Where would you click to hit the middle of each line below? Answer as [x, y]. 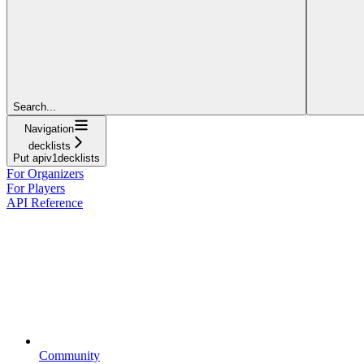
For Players [36, 188]
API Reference [45, 202]
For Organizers [45, 173]
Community [69, 355]
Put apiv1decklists [56, 158]
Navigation [49, 128]
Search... [35, 106]
